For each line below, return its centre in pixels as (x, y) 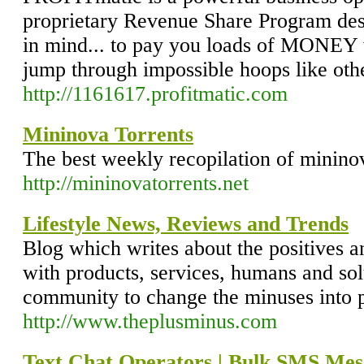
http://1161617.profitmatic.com (155, 94)
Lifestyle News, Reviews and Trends (186, 224)
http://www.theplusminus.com (150, 321)
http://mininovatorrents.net (136, 183)
